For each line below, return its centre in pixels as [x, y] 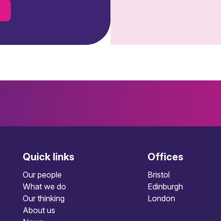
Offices [166, 157]
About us [39, 210]
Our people [42, 175]
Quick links [49, 157]
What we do [44, 186]
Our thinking [44, 198]
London [162, 198]
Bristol [159, 175]
